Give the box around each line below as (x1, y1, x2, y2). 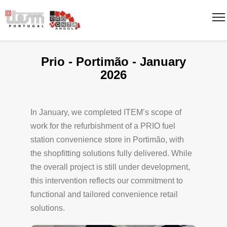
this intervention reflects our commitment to (30, 176, 183, 185)
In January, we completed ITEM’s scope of (30, 108, 181, 117)
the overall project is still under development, (30, 163, 190, 171)
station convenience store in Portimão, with (30, 135, 184, 144)
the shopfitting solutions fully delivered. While (30, 149, 192, 158)
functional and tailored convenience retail (30, 190, 178, 199)
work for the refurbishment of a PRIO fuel (30, 122, 175, 130)
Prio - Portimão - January (41, 55, 186, 68)
